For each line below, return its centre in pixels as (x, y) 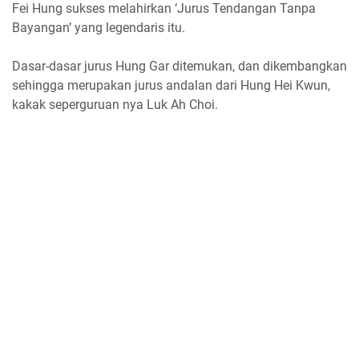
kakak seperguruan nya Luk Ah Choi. (115, 104)
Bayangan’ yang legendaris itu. (99, 27)
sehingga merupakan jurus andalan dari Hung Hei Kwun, (171, 85)
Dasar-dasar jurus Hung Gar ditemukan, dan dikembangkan (179, 66)
